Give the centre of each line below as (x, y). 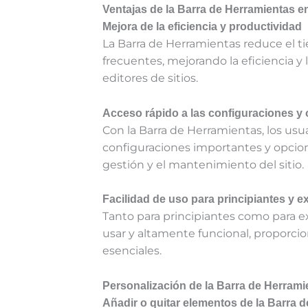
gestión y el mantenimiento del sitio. (203, 164)
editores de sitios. (151, 78)
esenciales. (132, 251)
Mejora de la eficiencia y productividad (202, 27)
